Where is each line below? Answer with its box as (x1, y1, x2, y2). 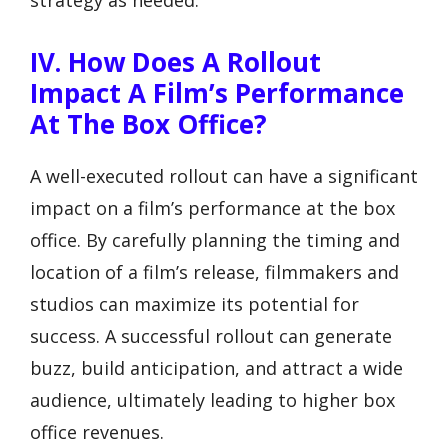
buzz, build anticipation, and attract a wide (30, 355, 403, 380)
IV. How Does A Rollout (30, 43, 321, 80)
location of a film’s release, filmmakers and (30, 259, 399, 284)
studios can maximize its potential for (30, 291, 359, 316)
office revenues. (30, 419, 164, 444)
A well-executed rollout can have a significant (30, 163, 418, 188)
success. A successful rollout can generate (30, 323, 392, 348)
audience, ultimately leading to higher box (30, 387, 395, 412)
